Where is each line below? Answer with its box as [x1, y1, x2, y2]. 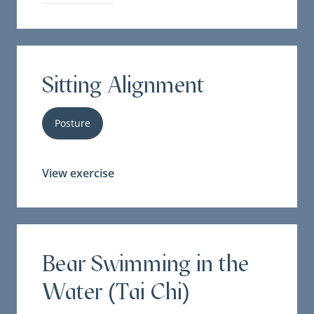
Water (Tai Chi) [42, 278, 190, 306]
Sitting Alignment [42, 71, 205, 99]
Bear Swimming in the [42, 250, 249, 278]
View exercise [42, 165, 114, 182]
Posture [55, 116, 90, 130]
